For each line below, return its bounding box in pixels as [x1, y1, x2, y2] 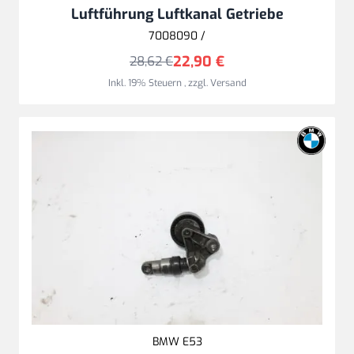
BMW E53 [152, 334, 202, 349]
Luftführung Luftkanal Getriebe [70, 4, 284, 24]
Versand [209, 76, 247, 89]
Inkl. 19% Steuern [107, 76, 184, 89]
